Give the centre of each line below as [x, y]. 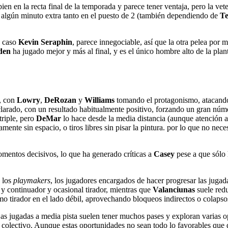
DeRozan [60, 100]
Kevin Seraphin [45, 42]
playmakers [32, 181]
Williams [99, 100]
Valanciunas [174, 190]
